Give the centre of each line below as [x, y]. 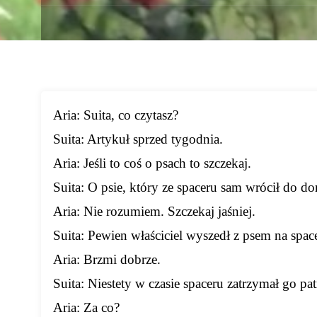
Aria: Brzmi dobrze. [107, 260]
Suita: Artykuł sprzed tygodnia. [138, 139]
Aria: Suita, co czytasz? [116, 115]
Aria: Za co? [87, 308]
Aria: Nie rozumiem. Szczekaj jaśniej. [155, 212]
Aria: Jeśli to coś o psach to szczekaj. [152, 163]
